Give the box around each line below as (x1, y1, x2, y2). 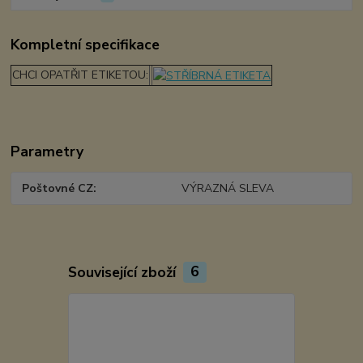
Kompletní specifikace (11, 34, 160, 54)
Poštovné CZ (22, 180, 94, 196)
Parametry (11, 141, 84, 161)
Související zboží (67, 262, 180, 282)
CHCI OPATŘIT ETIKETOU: (12, 66, 149, 83)
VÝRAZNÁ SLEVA (181, 180, 274, 196)
